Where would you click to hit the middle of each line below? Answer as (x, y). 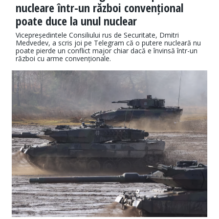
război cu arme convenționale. (63, 59)
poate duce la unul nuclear (76, 21)
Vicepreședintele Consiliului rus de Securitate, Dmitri (97, 35)
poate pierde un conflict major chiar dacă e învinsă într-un (107, 51)
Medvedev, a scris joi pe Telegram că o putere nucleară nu (108, 43)
